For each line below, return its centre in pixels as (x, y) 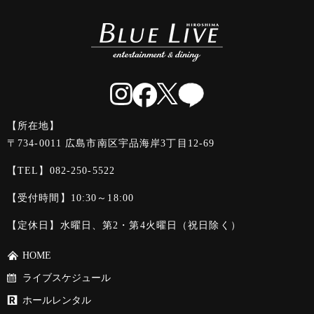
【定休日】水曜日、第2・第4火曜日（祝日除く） (124, 225)
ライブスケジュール (67, 278)
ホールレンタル (57, 300)
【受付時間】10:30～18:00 (71, 198)
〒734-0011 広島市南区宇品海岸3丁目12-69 (111, 143)
